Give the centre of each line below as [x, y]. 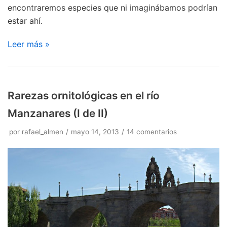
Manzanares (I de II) [58, 113]
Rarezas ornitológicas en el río [84, 95]
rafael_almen [43, 131]
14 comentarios [152, 131]
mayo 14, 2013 [95, 131]
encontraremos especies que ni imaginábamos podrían [112, 7]
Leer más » [29, 44]
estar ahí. [25, 21]
